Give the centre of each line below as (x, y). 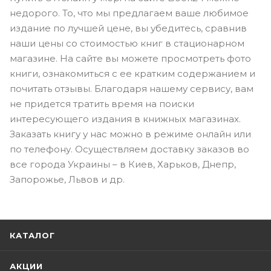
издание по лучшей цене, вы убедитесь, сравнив (128, 28)
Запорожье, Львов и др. (67, 179)
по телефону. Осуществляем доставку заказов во (129, 149)
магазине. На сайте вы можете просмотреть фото (130, 58)
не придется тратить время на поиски (102, 103)
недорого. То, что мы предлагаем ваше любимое (129, 13)
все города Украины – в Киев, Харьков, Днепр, (123, 164)
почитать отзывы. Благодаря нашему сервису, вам (132, 88)
